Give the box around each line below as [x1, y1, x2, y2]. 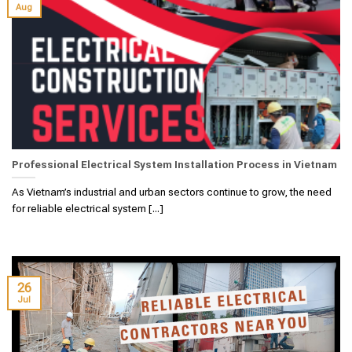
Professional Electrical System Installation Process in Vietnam [12, 158, 337, 171]
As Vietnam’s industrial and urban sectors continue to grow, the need [12, 185, 332, 198]
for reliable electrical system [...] [12, 201, 163, 214]
